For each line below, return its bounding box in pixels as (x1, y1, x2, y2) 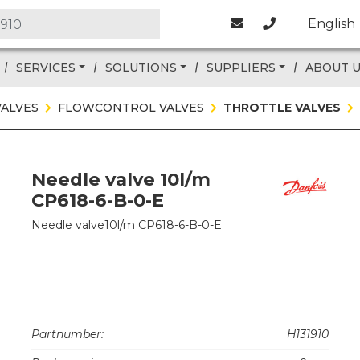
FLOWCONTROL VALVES (58, 100, 204, 115)
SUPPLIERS (207, 60, 276, 75)
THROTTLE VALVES (223, 100, 341, 115)
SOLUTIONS (105, 60, 178, 75)
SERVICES (16, 60, 76, 75)
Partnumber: (31, 327, 104, 342)
